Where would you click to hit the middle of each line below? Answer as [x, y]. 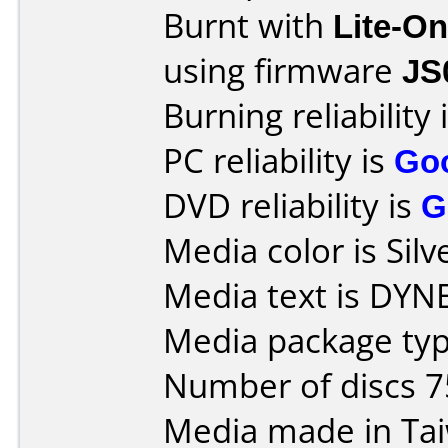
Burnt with [248, 25]
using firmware [282, 70]
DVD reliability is [292, 205]
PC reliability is [278, 160]
